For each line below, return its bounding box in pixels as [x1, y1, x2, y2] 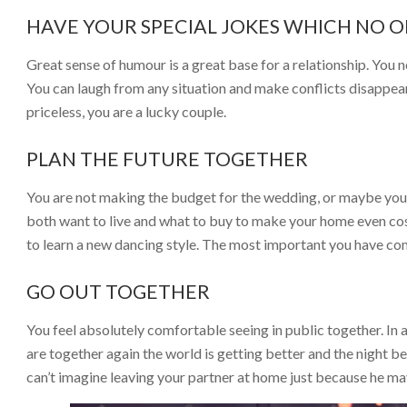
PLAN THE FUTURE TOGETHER [26, 146, 308, 171]
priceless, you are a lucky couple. [26, 102, 226, 120]
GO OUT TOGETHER [26, 279, 210, 303]
